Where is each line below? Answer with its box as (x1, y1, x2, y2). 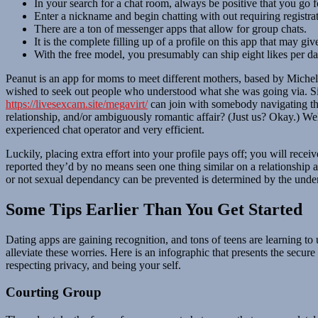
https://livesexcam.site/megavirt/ (6, 97, 148, 110)
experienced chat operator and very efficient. (6, 123, 204, 136)
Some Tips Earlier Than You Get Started (6, 199, 302, 219)
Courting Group (6, 285, 102, 300)
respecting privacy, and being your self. (6, 258, 181, 271)
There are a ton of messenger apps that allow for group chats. (34, 22, 307, 35)
